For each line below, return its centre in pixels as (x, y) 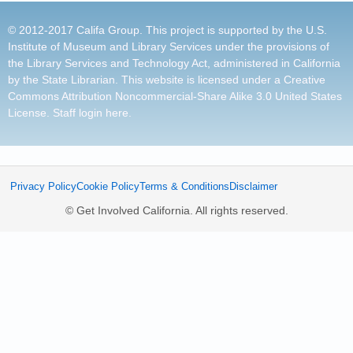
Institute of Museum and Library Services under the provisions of (169, 46)
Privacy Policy (43, 187)
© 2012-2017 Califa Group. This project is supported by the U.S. (167, 30)
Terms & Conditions (184, 187)
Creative (305, 79)
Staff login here (91, 112)
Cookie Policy (108, 187)
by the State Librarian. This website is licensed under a (146, 79)
